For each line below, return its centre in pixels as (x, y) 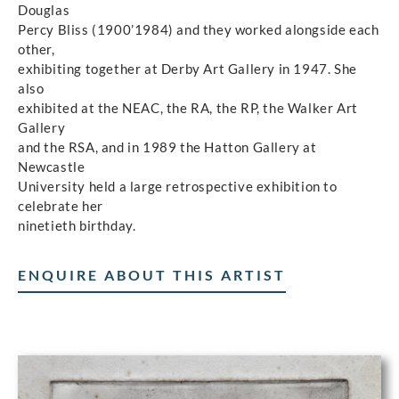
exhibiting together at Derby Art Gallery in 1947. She (187, 68)
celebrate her (61, 205)
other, (37, 49)
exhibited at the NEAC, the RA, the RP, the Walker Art (188, 107)
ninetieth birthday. (77, 225)
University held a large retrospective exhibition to (178, 186)
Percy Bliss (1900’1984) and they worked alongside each (199, 29)
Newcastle (52, 166)
